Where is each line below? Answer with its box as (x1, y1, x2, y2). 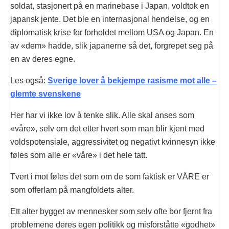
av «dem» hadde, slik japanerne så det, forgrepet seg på (10, 41, 213, 51)
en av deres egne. (10, 55, 75, 64)
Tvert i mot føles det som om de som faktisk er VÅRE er (10, 172, 209, 181)
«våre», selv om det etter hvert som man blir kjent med (10, 124, 204, 133)
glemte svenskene (10, 89, 81, 99)
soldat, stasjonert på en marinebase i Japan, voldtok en (10, 2, 209, 11)
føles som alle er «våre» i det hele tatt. (10, 151, 147, 160)
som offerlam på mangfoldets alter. (10, 186, 134, 195)
